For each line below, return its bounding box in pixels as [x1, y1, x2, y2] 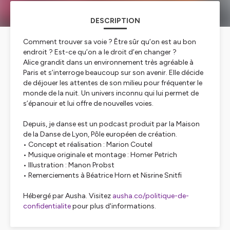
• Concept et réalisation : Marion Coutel [23, 140, 154, 149]
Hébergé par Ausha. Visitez [23, 191, 112, 200]
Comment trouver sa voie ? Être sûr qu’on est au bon [23, 37, 196, 46]
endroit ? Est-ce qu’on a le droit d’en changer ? [23, 48, 177, 56]
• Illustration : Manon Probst [23, 161, 116, 169]
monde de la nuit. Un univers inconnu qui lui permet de [23, 89, 199, 98]
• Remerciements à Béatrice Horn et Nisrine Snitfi [23, 171, 182, 180]
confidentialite [23, 202, 71, 210]
